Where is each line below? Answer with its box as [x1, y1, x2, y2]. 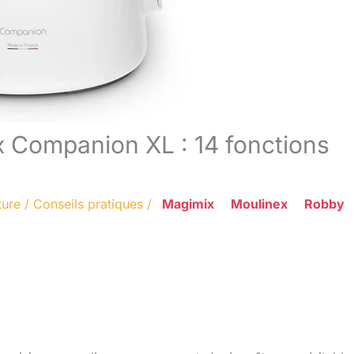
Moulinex [231, 196, 288, 212]
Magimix [162, 196, 214, 212]
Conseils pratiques [33, 196, 143, 212]
